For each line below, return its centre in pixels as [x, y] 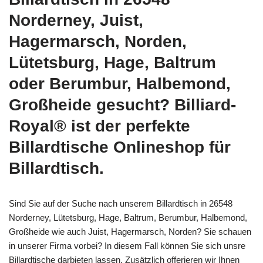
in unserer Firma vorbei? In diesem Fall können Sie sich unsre [127, 246]
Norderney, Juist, [76, 21]
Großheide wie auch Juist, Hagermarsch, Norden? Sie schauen [130, 232]
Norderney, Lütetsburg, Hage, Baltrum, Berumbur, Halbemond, [128, 218]
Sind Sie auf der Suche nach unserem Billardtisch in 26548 [121, 204]
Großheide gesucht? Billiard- [122, 105]
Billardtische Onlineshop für [120, 147]
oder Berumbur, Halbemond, [120, 84]
